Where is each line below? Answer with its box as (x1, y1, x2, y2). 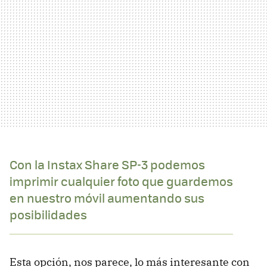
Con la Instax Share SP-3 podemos (10, 156, 205, 173)
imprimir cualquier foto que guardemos (10, 172, 233, 190)
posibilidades (10, 206, 87, 223)
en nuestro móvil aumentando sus (10, 189, 204, 207)
